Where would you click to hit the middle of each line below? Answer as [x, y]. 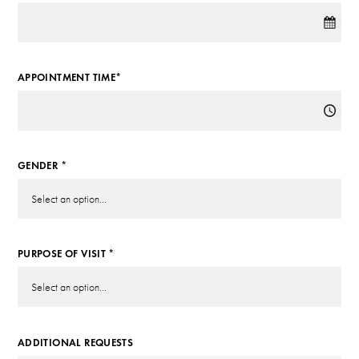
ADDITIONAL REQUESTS [75, 343]
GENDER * [42, 166]
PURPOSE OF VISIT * [66, 254]
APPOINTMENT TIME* [69, 77]
